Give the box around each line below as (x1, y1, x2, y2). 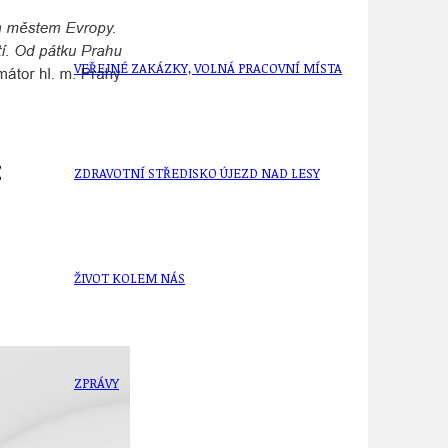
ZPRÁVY (74, 374, 119, 393)
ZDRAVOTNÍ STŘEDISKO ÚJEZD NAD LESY (74, 164, 320, 183)
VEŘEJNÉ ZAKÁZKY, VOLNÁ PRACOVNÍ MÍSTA (74, 59, 342, 78)
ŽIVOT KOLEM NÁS (74, 269, 185, 288)
